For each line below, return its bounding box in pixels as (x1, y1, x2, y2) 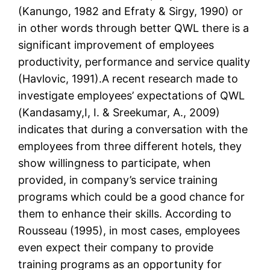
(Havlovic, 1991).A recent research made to (18, 72, 239, 86)
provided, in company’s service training (18, 174, 218, 187)
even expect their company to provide (18, 241, 214, 254)
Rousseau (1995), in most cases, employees (18, 224, 240, 237)
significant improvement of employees (18, 39, 215, 52)
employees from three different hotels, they (18, 140, 242, 153)
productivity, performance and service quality (18, 55, 251, 69)
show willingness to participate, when (18, 157, 212, 170)
